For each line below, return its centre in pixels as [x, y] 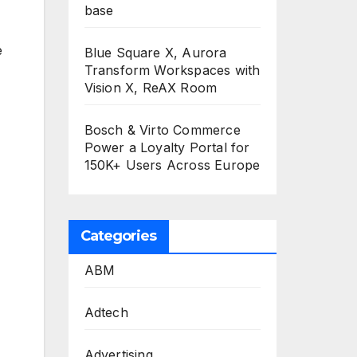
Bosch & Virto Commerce [162, 130]
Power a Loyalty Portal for [167, 147]
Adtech [106, 312]
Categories [118, 236]
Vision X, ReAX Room [151, 88]
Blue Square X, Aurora [155, 53]
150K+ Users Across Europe [172, 165]
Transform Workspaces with [172, 70]
